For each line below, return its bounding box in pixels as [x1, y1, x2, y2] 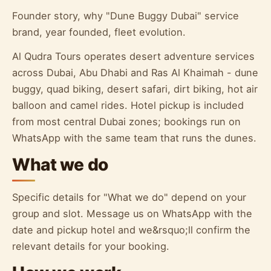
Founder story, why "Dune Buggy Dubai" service [12, 9, 239, 22]
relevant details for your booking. [12, 240, 169, 253]
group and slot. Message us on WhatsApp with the [12, 207, 252, 220]
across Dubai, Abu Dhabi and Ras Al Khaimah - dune [12, 67, 258, 79]
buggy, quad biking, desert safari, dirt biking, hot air [12, 83, 258, 96]
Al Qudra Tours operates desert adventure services [12, 50, 255, 63]
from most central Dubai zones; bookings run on [12, 116, 241, 128]
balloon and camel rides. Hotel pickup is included [12, 99, 244, 112]
